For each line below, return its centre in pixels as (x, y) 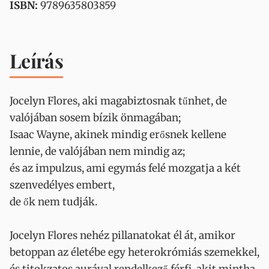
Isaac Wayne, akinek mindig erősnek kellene (118, 134)
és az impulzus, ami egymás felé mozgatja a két (125, 168)
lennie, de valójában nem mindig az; (97, 151)
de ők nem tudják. (53, 202)
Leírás (37, 60)
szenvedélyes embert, (62, 185)
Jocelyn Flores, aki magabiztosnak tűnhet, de (118, 101)
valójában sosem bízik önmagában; (95, 118)
